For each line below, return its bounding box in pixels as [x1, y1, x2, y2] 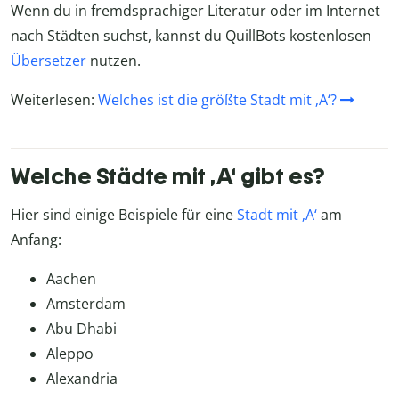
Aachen [46, 269, 96, 289]
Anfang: [11, 230, 61, 250]
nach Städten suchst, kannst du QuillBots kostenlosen [11, 26, 371, 46]
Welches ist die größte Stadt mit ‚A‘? [98, 90, 337, 110]
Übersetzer [11, 51, 86, 71]
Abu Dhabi [46, 319, 117, 339]
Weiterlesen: [11, 90, 98, 110]
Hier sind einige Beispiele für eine [11, 205, 237, 225]
